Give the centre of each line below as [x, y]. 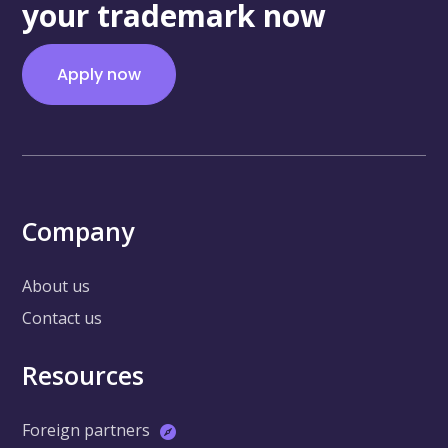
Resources [83, 375]
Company [78, 231]
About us [56, 286]
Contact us [62, 318]
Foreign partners [86, 430]
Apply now [99, 75]
